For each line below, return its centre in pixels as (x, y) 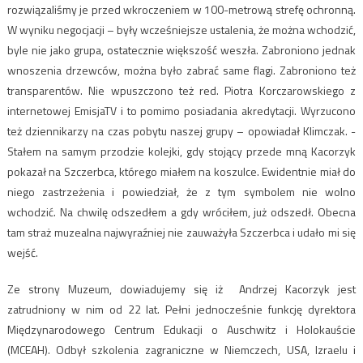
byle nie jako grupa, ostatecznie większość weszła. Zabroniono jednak (181, 50)
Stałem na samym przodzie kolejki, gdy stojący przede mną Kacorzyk (181, 152)
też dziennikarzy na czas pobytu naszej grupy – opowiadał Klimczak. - (181, 131)
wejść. (22, 253)
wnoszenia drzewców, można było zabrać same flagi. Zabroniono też (181, 70)
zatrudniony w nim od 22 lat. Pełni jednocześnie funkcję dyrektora (181, 310)
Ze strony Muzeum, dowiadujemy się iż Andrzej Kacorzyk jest (181, 289)
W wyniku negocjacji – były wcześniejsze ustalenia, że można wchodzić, (181, 30)
